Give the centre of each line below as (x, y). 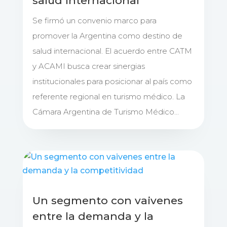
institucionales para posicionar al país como (112, 82)
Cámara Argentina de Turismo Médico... (105, 112)
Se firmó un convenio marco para (94, 21)
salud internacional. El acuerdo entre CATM (112, 51)
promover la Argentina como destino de (107, 36)
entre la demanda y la (93, 216)
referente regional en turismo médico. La (108, 97)
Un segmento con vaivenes (107, 200)
